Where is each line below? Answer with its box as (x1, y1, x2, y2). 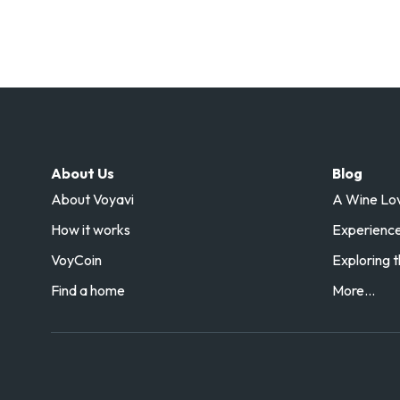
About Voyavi (51, 190, 134, 209)
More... (332, 281, 375, 300)
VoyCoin (51, 251, 102, 270)
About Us (51, 164, 114, 183)
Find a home (51, 281, 125, 300)
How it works (51, 221, 130, 239)
